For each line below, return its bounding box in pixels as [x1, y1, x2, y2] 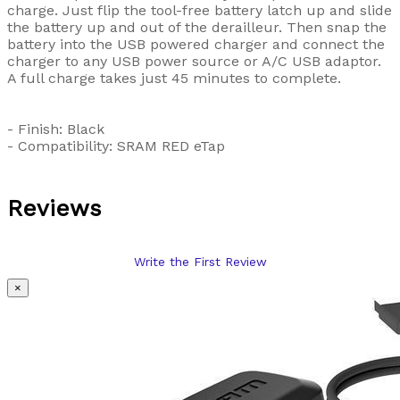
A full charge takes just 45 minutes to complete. [7, 69, 341, 87]
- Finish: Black [7, 120, 104, 137]
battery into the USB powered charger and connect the [7, 35, 385, 53]
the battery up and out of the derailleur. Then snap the [7, 18, 387, 36]
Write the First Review [133, 254, 267, 269]
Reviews [7, 194, 102, 221]
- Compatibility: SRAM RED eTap [7, 137, 225, 154]
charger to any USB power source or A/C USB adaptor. [7, 52, 381, 70]
